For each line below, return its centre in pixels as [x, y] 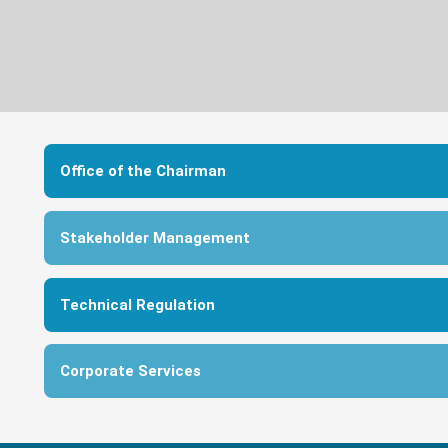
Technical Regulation [137, 304]
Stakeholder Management [155, 237]
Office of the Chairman [143, 171]
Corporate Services [130, 371]
